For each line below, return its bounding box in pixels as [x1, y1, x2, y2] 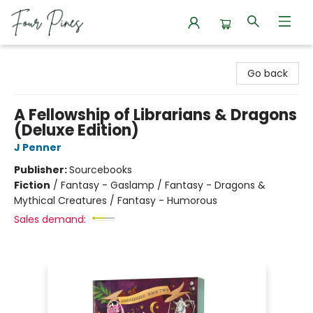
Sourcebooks [69, 163, 132, 177]
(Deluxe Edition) [14, 119, 139, 141]
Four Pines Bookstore [10, 51, 110, 65]
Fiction [14, 178, 50, 192]
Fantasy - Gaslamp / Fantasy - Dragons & [61, 178, 265, 192]
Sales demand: [14, 212, 86, 226]
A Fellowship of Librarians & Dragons [14, 104, 297, 126]
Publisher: [14, 163, 69, 177]
